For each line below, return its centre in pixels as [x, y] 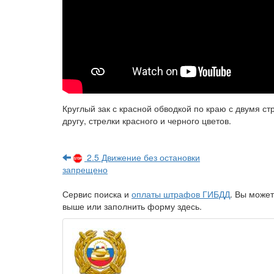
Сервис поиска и [97, 194]
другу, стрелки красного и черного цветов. [147, 120]
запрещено [85, 169]
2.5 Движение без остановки [142, 157]
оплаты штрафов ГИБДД [181, 194]
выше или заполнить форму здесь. [132, 206]
